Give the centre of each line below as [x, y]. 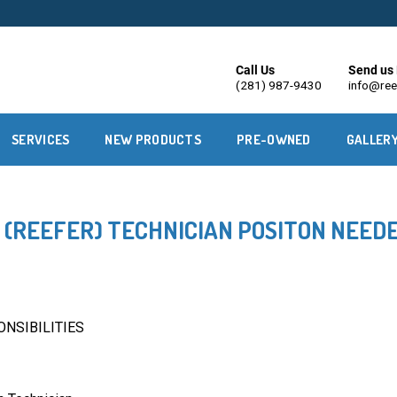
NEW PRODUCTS [153, 140]
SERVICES [41, 140]
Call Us [255, 70]
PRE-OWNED [274, 140]
